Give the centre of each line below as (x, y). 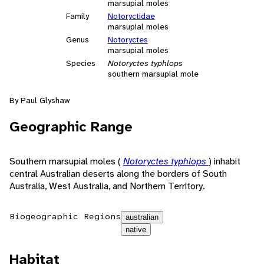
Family (77, 16)
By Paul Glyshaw (40, 100)
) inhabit (225, 161)
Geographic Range (71, 127)
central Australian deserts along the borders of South (118, 174)
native (136, 230)
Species (80, 63)
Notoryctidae (131, 16)
